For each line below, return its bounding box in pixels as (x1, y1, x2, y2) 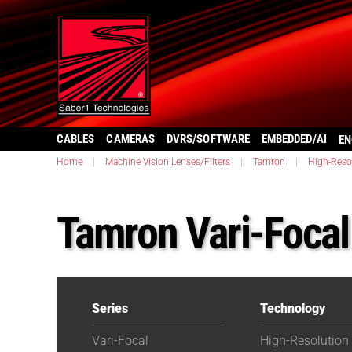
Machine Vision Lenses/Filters (105, 156, 230, 167)
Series (92, 301, 128, 316)
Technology (260, 301, 325, 316)
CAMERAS (106, 132, 155, 146)
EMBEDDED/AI (261, 132, 327, 146)
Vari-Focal (92, 333, 148, 348)
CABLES (57, 132, 95, 146)
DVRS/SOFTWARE (166, 132, 250, 146)
